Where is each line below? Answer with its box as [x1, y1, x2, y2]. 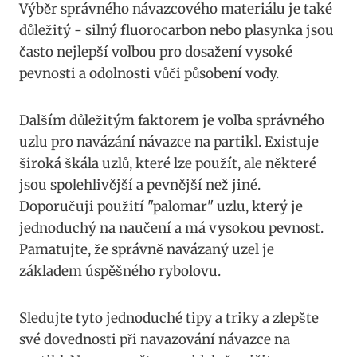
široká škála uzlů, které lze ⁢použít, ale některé [19, 154, 316, 172]
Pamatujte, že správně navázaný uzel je [19, 240, 274, 258]
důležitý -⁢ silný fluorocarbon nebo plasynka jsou [19, 21, 334, 39]
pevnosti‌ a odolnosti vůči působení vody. [19, 64, 279, 82]
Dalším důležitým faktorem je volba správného [19, 111, 324, 129]
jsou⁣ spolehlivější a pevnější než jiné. [19, 175, 261, 194]
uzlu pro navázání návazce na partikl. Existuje [19, 132, 319, 151]
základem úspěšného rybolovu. [19, 261, 221, 280]
